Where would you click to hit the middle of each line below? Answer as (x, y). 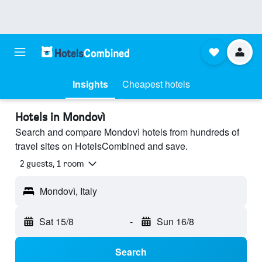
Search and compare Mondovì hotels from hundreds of (127, 132)
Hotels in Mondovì (60, 117)
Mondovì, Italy (68, 191)
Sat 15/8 (56, 222)
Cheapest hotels (156, 84)
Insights (90, 84)
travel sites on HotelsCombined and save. (101, 146)
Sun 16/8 (175, 222)
